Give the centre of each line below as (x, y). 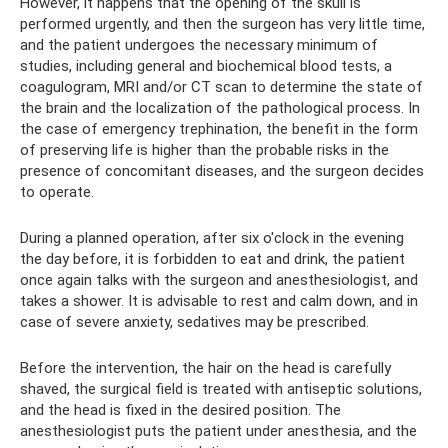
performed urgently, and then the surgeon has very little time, (222, 24)
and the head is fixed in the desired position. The (180, 410)
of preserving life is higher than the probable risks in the (204, 150)
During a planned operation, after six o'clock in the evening (212, 238)
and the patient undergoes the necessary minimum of (199, 45)
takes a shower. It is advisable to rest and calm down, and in (219, 301)
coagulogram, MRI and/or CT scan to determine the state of (221, 87)
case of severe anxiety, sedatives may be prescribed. (194, 322)
